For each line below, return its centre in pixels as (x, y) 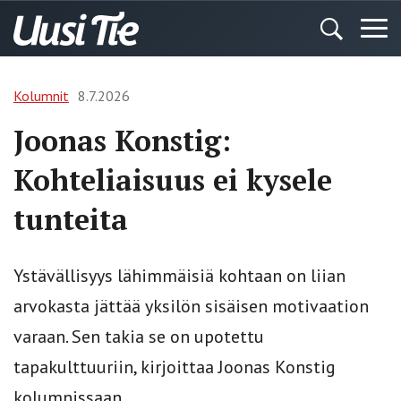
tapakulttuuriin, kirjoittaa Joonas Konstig (175, 367)
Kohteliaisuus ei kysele (173, 180)
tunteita (71, 219)
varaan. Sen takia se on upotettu (139, 337)
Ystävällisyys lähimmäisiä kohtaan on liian (179, 276)
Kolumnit (41, 96)
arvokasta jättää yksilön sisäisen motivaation (191, 306)
